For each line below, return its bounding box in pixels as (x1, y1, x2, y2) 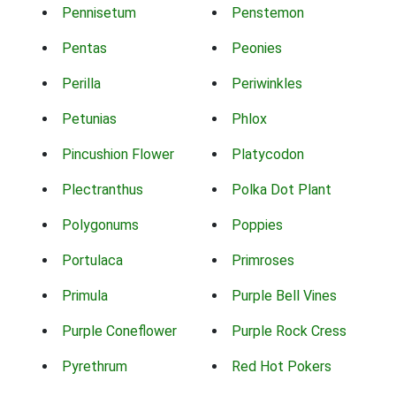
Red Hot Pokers (232, 358, 331, 376)
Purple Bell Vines (232, 287, 337, 305)
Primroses (232, 252, 294, 270)
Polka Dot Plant (232, 181, 331, 199)
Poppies (232, 217, 283, 234)
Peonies (232, 40, 282, 57)
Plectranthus (62, 181, 143, 199)
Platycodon (232, 146, 304, 164)
